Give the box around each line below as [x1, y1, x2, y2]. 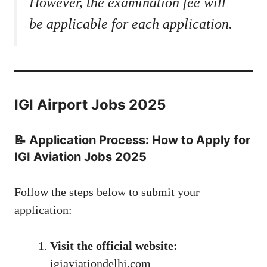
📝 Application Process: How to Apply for [14, 133, 250, 148]
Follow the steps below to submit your [14, 185, 200, 199]
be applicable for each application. [29, 16, 232, 32]
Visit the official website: [50, 239, 178, 253]
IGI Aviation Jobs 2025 [14, 150, 147, 164]
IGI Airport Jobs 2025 [14, 96, 166, 114]
